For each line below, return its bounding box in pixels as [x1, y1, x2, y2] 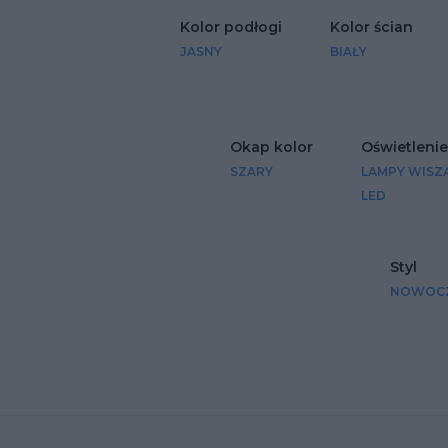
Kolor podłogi [180, 18, 282, 37]
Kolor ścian [330, 18, 413, 37]
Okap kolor [230, 138, 313, 157]
